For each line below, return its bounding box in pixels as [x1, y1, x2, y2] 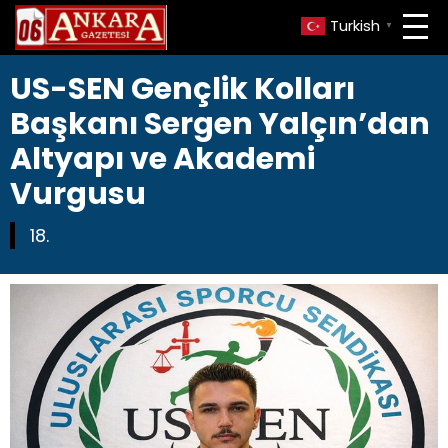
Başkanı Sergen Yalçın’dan [10, 103, 430, 145]
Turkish [330, 15, 380, 37]
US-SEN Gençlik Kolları [10, 68, 355, 110]
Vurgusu [10, 173, 146, 215]
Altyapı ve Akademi [10, 138, 315, 180]
